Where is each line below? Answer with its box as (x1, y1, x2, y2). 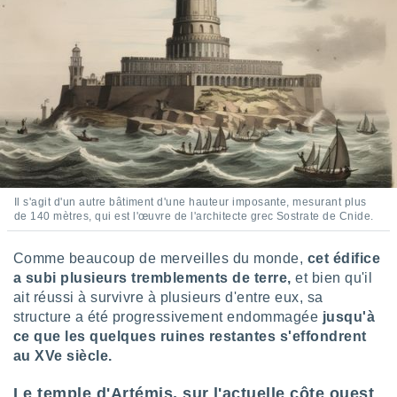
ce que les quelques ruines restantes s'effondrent (13, 329, 367, 344)
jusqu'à (318, 309, 376, 324)
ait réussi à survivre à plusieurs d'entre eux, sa (13, 290, 323, 305)
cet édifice (303, 251, 381, 266)
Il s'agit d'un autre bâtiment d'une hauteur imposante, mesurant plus (14, 196, 367, 208)
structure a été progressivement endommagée (13, 309, 319, 324)
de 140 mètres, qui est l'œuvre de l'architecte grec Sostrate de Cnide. (14, 210, 374, 222)
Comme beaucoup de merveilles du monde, (13, 251, 304, 266)
